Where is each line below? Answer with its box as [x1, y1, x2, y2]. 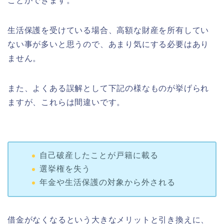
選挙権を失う [39, 164, 90, 173]
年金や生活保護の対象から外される [39, 177, 175, 186]
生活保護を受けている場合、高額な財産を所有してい [7, 26, 209, 35]
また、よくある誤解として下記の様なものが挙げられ [7, 84, 209, 93]
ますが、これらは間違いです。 [7, 98, 125, 107]
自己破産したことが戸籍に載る [39, 151, 158, 160]
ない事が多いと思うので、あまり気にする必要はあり [7, 40, 209, 49]
